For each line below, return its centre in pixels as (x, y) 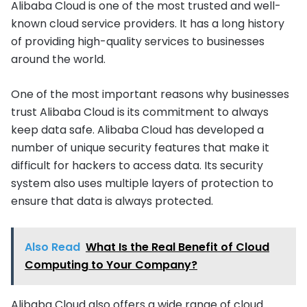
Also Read (52, 247)
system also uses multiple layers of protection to (142, 183)
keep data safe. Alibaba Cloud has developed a (137, 130)
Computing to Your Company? (111, 265)
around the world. (58, 59)
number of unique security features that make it (140, 147)
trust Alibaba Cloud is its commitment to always (140, 112)
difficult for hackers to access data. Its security (137, 165)
